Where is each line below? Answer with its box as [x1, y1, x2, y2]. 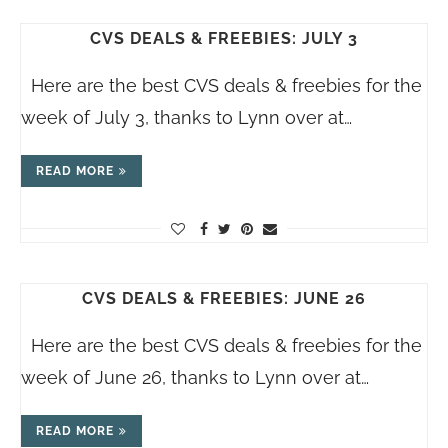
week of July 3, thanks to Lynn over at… [21, 107, 352, 128]
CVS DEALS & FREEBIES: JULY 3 [90, 29, 358, 48]
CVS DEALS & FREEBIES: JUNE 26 [82, 289, 366, 308]
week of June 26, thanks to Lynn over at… [21, 367, 369, 388]
